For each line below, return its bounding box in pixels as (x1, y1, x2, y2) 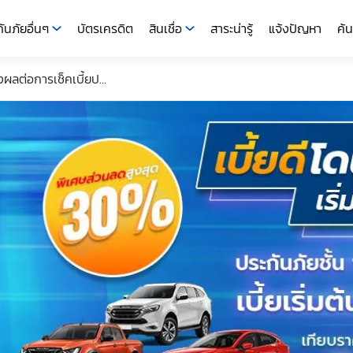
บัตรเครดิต (76, 19, 133, 38)
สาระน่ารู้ (210, 19, 253, 38)
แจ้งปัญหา (268, 19, 321, 38)
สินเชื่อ (148, 19, 182, 38)
